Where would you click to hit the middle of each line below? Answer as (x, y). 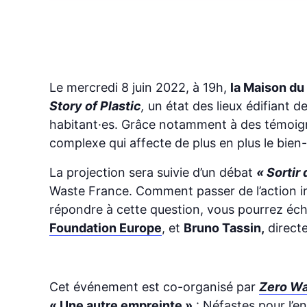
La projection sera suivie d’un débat (153, 172)
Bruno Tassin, (224, 228)
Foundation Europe (106, 228)
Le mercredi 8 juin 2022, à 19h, (140, 87)
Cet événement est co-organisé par (154, 286)
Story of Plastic (95, 106)
